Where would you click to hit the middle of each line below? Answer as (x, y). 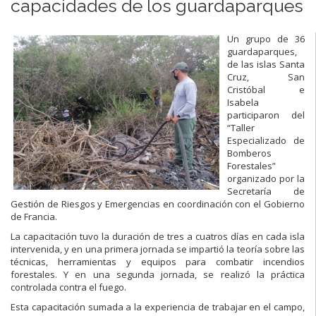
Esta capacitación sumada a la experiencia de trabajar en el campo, (158, 306)
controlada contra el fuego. (68, 287)
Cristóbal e (266, 89)
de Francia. (34, 216)
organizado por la (266, 178)
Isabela (243, 102)
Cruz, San (266, 77)
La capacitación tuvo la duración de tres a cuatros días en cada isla (158, 236)
